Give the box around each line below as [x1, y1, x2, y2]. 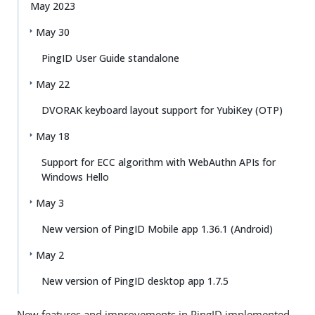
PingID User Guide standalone [41, 51, 179, 65]
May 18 [36, 129, 70, 143]
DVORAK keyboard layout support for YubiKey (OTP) [41, 103, 283, 117]
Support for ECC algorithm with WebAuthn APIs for [41, 155, 276, 169]
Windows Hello [41, 170, 109, 184]
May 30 [36, 25, 70, 39]
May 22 [36, 77, 70, 91]
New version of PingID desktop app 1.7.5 [41, 274, 229, 288]
